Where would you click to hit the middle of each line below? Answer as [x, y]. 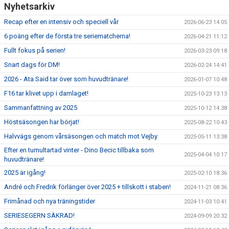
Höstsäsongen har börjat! [42, 122]
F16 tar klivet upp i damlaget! [46, 93]
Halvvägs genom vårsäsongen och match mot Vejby [81, 136]
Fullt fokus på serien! [35, 50]
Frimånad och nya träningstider [50, 201]
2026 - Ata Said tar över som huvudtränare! [66, 79]
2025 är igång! [25, 173]
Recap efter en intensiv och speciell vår [61, 22]
